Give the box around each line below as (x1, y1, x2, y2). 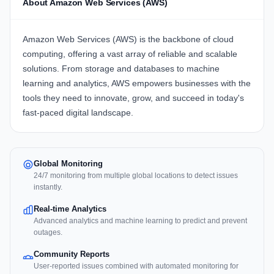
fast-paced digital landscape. (23, 108, 133, 118)
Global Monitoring (34, 159, 103, 169)
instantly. (34, 183, 62, 192)
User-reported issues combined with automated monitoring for (34, 262, 239, 271)
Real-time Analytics (34, 204, 106, 214)
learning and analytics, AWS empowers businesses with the (23, 78, 251, 89)
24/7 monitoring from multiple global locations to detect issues (34, 171, 238, 180)
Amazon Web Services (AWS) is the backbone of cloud (23, 34, 234, 45)
